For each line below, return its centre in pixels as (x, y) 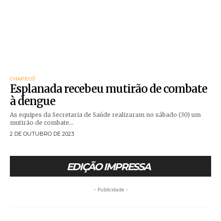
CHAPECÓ (22, 79)
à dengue (33, 101)
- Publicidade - (111, 190)
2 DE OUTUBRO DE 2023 (42, 134)
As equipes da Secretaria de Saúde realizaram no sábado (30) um (105, 115)
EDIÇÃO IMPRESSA (108, 167)
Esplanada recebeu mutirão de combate (109, 89)
